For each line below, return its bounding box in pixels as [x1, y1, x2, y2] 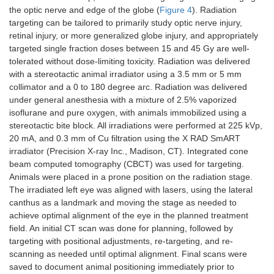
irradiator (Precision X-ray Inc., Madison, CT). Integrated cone [9, 146, 248, 157]
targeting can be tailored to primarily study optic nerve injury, [9, 18, 242, 28]
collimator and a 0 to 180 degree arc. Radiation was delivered [9, 82, 247, 92]
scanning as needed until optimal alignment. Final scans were [9, 249, 247, 259]
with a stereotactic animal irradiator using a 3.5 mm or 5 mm [9, 69, 242, 80]
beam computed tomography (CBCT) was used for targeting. [9, 159, 244, 169]
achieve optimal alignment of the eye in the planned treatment [9, 210, 248, 221]
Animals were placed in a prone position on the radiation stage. [9, 172, 253, 182]
